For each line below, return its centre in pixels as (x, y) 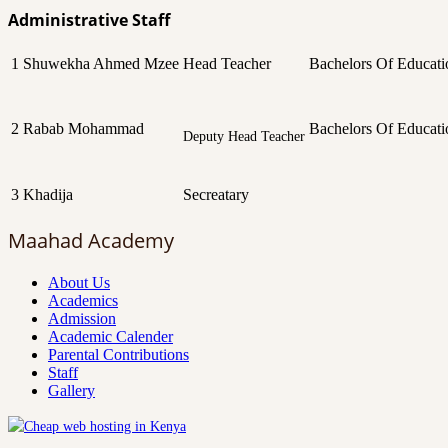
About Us (79, 282)
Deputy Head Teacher (244, 136)
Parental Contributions (118, 354)
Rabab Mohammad (83, 128)
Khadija (48, 194)
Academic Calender (110, 336)
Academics (83, 300)
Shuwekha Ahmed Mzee (101, 63)
